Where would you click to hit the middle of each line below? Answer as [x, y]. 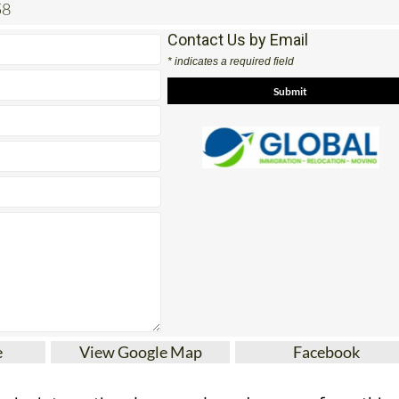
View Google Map [140, 352]
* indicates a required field [231, 62]
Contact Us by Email [238, 40]
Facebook [327, 352]
